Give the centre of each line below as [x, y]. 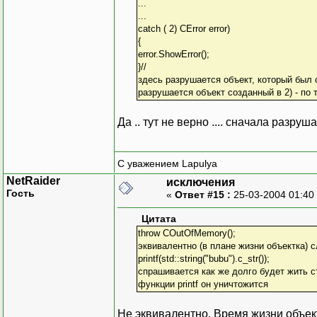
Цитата [159, 219]
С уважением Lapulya [167, 164]
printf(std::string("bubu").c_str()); [203, 258]
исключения [201, 182]
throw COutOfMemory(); [186, 233]
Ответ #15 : [203, 194]
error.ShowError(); [173, 54]
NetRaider [33, 180]
